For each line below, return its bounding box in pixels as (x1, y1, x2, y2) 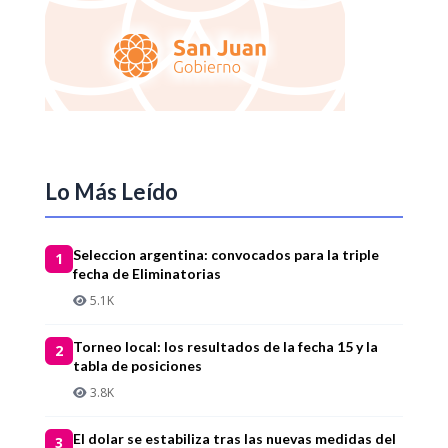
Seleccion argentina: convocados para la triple (73, 245, 379, 263)
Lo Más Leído (45, 177, 178, 205)
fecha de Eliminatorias (73, 264, 221, 282)
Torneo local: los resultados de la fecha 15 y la (73, 337, 378, 355)
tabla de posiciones (73, 356, 202, 374)
